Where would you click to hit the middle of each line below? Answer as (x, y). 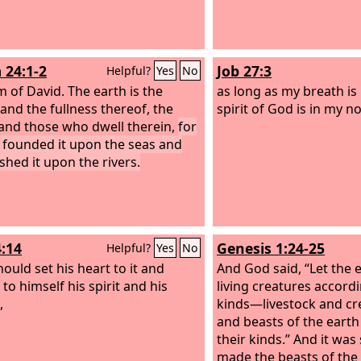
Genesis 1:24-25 (271, 248)
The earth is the (115, 91)
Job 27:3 (244, 71)
